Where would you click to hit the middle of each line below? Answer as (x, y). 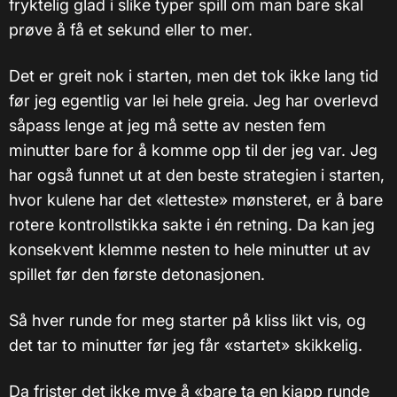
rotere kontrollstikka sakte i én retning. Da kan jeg (192, 224)
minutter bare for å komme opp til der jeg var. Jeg (193, 150)
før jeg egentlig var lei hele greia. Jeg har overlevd (194, 100)
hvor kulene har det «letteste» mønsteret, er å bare (196, 199)
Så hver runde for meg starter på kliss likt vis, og (187, 320)
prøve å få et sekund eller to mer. (131, 29)
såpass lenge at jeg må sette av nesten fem (167, 125)
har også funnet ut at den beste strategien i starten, (197, 175)
